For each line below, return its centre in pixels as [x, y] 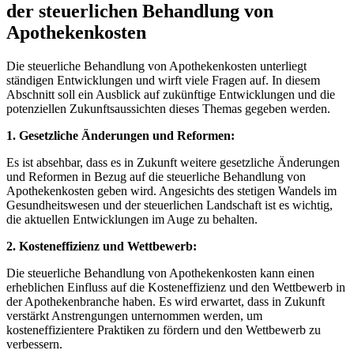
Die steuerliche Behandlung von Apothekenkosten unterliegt [156, 66]
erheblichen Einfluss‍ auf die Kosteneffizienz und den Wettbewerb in [176, 287]
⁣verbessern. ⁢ [36, 344]
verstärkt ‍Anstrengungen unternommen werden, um [134, 315]
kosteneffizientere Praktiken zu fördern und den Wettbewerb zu [164, 330]
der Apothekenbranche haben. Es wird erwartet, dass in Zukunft [166, 301]
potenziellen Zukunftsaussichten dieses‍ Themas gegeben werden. [168, 108]
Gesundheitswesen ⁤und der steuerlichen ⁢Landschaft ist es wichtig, [169, 205]
